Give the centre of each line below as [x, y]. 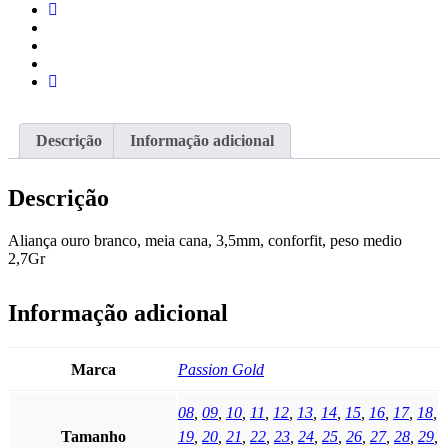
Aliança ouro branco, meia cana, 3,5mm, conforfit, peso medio [205, 241]
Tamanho [93, 437]
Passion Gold [221, 370]
